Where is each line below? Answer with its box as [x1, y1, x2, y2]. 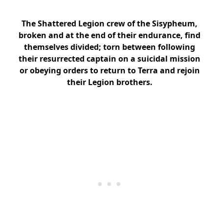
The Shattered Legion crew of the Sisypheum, [22, 18, 197, 29]
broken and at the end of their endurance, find [19, 29, 200, 41]
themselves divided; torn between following [24, 41, 195, 52]
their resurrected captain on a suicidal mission [19, 53, 200, 64]
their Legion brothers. [66, 76, 153, 88]
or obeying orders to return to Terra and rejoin [19, 65, 200, 76]
